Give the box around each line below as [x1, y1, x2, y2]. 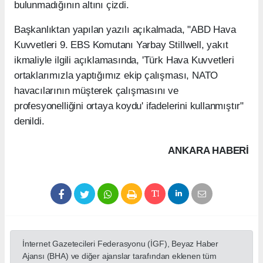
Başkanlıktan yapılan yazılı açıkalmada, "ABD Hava [14, 23, 236, 35]
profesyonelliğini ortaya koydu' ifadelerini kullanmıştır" [14, 100, 244, 112]
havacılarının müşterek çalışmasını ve [14, 85, 178, 96]
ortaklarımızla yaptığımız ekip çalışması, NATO [14, 69, 218, 81]
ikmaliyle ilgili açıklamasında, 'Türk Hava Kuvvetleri [14, 54, 234, 66]
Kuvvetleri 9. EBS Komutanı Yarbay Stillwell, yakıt [14, 39, 228, 50]
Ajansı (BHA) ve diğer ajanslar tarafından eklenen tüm [22, 251, 217, 261]
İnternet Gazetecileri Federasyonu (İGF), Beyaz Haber [22, 238, 219, 248]
